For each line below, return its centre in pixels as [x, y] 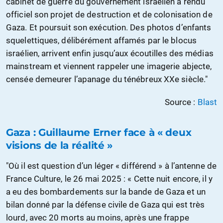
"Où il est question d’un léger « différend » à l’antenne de [111, 166]
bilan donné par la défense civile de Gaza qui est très [106, 204]
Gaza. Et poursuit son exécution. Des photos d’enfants [109, 27]
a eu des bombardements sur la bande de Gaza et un [106, 191]
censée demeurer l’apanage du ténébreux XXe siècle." [107, 79]
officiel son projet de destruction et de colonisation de [109, 14]
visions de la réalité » [59, 145]
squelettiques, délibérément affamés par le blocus [101, 40]
